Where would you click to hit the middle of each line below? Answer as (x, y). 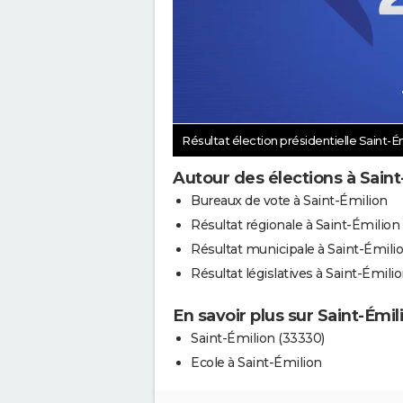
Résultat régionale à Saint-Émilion (295, 224)
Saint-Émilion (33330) (258, 339)
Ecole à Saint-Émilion (256, 363)
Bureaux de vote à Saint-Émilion (289, 200)
